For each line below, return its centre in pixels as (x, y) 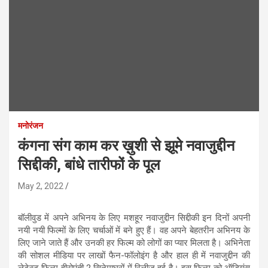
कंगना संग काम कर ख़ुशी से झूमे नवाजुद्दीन (126, 145)
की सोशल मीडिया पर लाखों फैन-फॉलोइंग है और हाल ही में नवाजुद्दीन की (134, 255)
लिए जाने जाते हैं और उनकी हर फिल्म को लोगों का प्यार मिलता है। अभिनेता (134, 243)
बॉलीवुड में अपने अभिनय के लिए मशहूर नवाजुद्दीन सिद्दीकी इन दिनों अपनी (134, 217)
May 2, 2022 (41, 186)
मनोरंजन (31, 125)
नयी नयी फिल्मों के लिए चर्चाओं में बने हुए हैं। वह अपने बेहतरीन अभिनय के (134, 230)
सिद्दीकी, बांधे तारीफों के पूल (89, 165)
